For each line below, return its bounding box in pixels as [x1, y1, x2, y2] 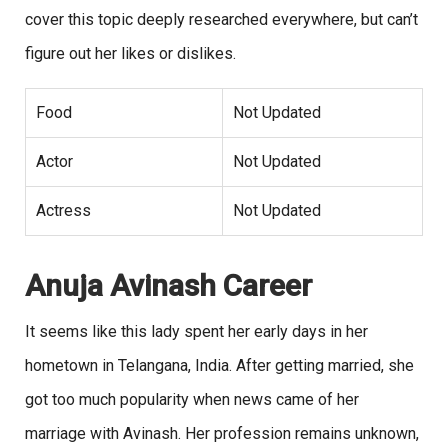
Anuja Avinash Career [25, 268, 312, 304]
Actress [36, 201, 91, 221]
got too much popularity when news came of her [25, 390, 359, 410]
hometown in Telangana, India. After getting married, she [25, 356, 414, 376]
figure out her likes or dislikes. [25, 44, 236, 64]
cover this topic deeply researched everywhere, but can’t [25, 10, 418, 30]
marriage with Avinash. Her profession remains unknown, [25, 424, 419, 444]
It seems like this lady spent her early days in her [25, 322, 368, 342]
